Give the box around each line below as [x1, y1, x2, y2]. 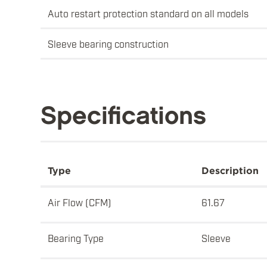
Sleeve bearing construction [48, 38, 169, 50]
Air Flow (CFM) [48, 196, 111, 209]
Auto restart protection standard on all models [48, 7, 249, 20]
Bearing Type [48, 232, 104, 244]
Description [201, 165, 259, 177]
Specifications [41, 105, 206, 129]
